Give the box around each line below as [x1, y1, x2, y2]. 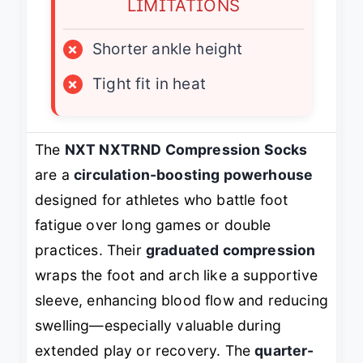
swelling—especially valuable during [35, 317, 281, 335]
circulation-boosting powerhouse [74, 166, 314, 184]
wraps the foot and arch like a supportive [35, 267, 318, 284]
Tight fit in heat [92, 75, 206, 94]
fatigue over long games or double [35, 216, 271, 234]
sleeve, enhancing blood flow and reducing [35, 292, 328, 310]
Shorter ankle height [92, 40, 243, 59]
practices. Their [35, 241, 146, 259]
